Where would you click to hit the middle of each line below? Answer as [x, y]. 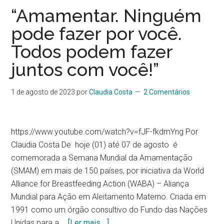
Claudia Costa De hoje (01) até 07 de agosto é [94, 145]
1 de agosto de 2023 [43, 92]
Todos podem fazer [92, 51]
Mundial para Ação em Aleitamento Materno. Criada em [109, 197]
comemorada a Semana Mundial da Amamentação [102, 158]
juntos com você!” [85, 69]
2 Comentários [167, 92]
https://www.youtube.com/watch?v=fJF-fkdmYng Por [105, 132]
